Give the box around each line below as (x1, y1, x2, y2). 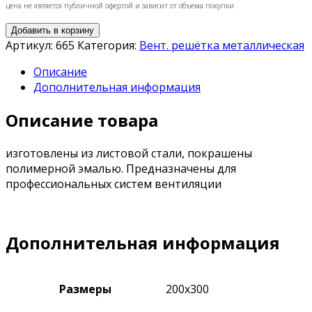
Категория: (77, 37, 139, 53)
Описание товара (6, 108, 158, 132)
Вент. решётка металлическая (139, 37, 304, 53)
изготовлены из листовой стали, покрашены (6, 145, 252, 161)
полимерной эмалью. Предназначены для (6, 160, 236, 176)
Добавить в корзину (11, 24, 94, 36)
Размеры (59, 281, 111, 297)
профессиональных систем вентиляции (6, 175, 221, 192)
